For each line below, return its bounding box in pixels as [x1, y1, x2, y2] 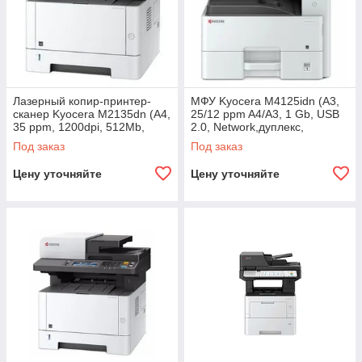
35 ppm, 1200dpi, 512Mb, [13, 120, 145, 133]
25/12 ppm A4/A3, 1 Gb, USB [191, 107, 339, 120]
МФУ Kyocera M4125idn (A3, [191, 95, 339, 107]
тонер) [13, 146, 48, 159]
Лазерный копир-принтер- [13, 95, 151, 107]
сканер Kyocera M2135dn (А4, [13, 107, 170, 120]
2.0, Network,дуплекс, [191, 120, 304, 133]
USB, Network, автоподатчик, [13, 133, 165, 146]
